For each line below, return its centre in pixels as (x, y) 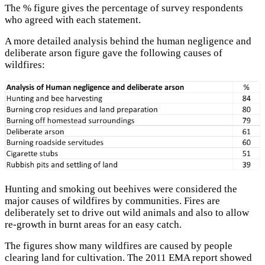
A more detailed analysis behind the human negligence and (128, 41)
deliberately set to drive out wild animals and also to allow (127, 212)
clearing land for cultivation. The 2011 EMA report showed (128, 258)
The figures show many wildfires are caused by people (119, 246)
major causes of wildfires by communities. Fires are (112, 201)
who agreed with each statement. (73, 20)
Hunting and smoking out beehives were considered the (121, 189)
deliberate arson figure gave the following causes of (114, 53)
